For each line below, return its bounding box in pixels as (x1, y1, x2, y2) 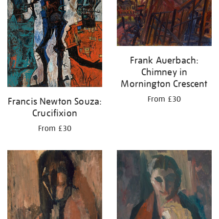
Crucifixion (32, 107, 77, 119)
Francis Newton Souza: (7, 95, 102, 108)
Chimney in (141, 66, 188, 78)
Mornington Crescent (121, 78, 208, 90)
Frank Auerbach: (130, 54, 199, 66)
